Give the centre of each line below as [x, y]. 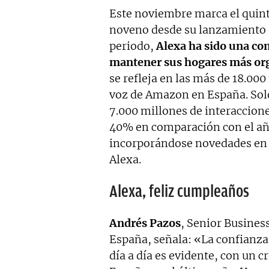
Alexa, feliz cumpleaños [179, 191]
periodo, [133, 46]
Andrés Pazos [145, 223]
